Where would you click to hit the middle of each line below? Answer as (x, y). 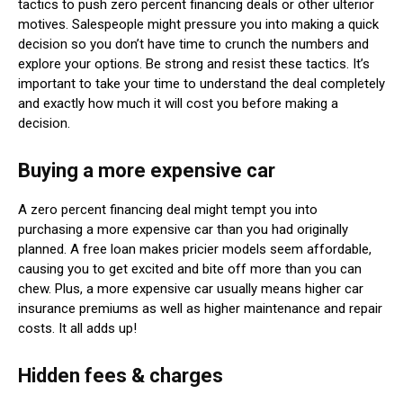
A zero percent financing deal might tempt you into (168, 209)
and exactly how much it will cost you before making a (178, 103)
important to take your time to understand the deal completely (201, 83)
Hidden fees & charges (121, 375)
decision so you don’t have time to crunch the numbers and (193, 44)
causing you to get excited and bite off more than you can (190, 269)
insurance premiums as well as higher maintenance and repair (200, 308)
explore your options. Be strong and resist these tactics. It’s (194, 63)
